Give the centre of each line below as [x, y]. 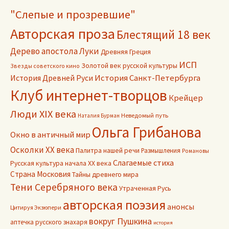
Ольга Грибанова [147, 133]
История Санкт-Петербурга [147, 78]
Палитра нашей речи [108, 151]
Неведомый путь [145, 116]
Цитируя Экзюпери [36, 208]
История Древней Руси [52, 78]
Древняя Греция [126, 52]
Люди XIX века [43, 114]
